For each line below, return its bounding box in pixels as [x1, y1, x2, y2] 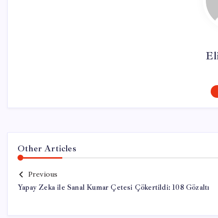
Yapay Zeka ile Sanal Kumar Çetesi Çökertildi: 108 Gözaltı [18, 183, 210, 192]
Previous [28, 170, 58, 179]
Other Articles [18, 143, 76, 154]
